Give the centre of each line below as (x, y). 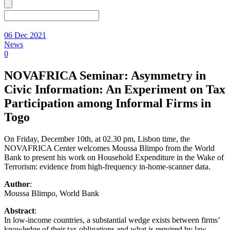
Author (17, 184)
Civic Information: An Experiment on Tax (115, 89)
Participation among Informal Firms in (108, 103)
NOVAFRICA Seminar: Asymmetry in (105, 75)
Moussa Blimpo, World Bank (52, 193)
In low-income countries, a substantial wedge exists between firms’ (112, 220)
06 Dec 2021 (25, 35)
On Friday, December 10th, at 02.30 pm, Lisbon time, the (97, 139)
